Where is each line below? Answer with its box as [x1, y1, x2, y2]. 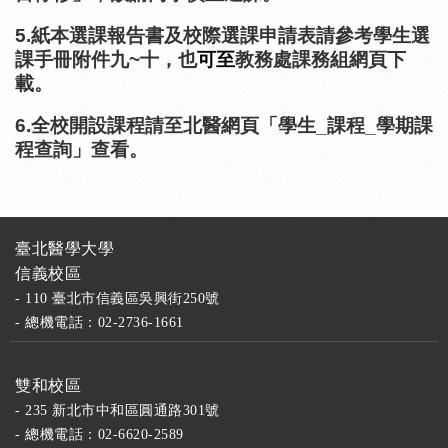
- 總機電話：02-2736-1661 [15, 314, 184, 330]
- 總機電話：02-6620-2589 [15, 426, 184, 442]
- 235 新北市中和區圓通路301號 [15, 402, 220, 418]
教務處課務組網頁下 [235, 48, 406, 70]
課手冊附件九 [15, 48, 129, 70]
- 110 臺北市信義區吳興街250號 [15, 290, 220, 306]
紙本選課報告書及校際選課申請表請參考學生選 [31, 24, 430, 46]
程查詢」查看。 [15, 138, 148, 160]
